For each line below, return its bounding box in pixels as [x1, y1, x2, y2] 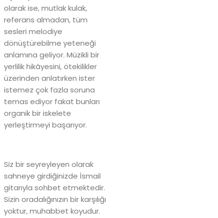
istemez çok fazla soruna [4, 84, 95, 95]
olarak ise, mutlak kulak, [4, 2, 87, 13]
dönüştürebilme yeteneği [4, 37, 96, 48]
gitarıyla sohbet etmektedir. [4, 182, 105, 193]
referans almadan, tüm [4, 14, 88, 25]
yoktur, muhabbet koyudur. [4, 205, 100, 216]
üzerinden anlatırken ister [4, 73, 95, 83]
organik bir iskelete [4, 108, 71, 118]
